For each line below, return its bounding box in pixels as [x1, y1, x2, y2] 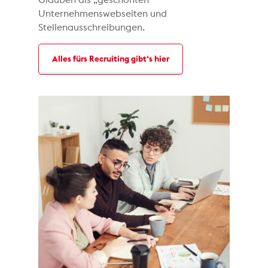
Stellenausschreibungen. [38, 22, 145, 32]
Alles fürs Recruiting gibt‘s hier [52, 54, 170, 63]
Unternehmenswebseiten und [38, 8, 167, 19]
